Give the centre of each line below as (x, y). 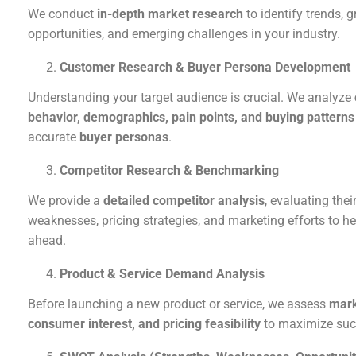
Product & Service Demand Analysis (162, 274)
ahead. (47, 241)
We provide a (66, 201)
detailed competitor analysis (184, 201)
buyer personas (124, 137)
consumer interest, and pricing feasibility (144, 324)
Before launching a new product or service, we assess (178, 304)
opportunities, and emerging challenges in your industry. (184, 34)
